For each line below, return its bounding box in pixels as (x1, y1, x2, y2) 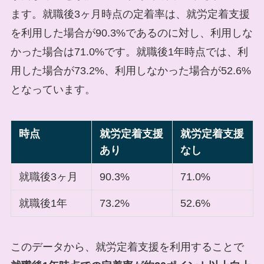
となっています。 (10, 83, 95, 95)
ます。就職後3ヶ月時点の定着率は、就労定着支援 (10, 8, 250, 20)
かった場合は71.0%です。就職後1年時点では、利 (10, 45, 248, 58)
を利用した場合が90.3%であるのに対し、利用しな (10, 27, 253, 39)
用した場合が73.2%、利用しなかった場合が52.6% (10, 64, 251, 77)
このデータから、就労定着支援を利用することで (10, 241, 244, 253)
